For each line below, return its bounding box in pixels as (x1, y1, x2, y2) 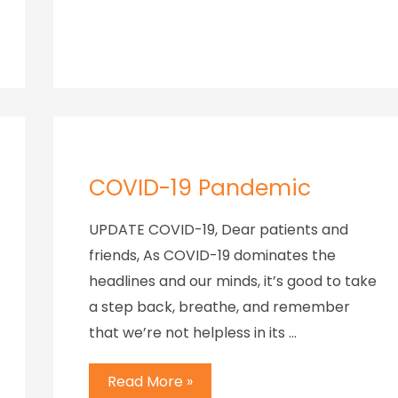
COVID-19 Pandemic (89, 171, 311, 203)
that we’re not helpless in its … (89, 322, 297, 343)
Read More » (107, 370, 193, 392)
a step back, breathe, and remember (89, 296, 350, 317)
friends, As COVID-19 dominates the (89, 244, 336, 266)
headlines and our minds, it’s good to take (89, 270, 377, 291)
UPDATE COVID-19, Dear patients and (89, 219, 348, 240)
